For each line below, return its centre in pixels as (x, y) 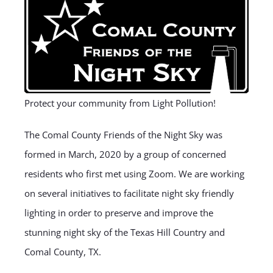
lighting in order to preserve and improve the (119, 212)
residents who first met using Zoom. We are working (134, 173)
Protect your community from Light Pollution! (120, 103)
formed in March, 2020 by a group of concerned (125, 154)
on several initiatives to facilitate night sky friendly (129, 193)
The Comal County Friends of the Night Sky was (123, 134)
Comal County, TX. (62, 251)
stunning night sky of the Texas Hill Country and (124, 232)
